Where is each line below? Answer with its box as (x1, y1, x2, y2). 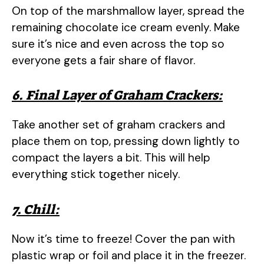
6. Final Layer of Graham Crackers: (12, 87, 223, 104)
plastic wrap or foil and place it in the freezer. (12, 247, 246, 263)
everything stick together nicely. (12, 167, 180, 182)
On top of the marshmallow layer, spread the (12, 3, 245, 18)
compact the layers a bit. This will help (12, 150, 210, 166)
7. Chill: (12, 200, 60, 218)
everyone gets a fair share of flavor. (12, 52, 195, 68)
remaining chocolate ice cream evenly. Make (12, 19, 240, 35)
